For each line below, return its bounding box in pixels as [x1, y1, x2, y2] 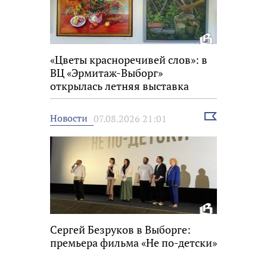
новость [204, 121, 235, 133]
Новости [50, 111, 88, 125]
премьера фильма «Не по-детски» [50, 235, 217, 250]
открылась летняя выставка [50, 79, 189, 94]
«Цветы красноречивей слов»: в [50, 52, 207, 67]
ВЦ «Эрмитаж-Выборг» [50, 66, 163, 80]
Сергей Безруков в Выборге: [50, 222, 191, 237]
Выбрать [204, 111, 237, 123]
